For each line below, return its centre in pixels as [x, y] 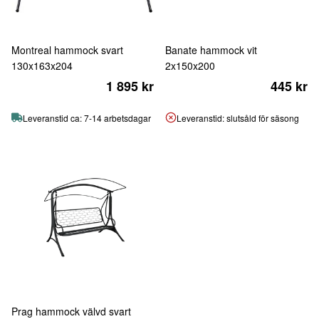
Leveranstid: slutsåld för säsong [238, 117]
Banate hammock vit [211, 50]
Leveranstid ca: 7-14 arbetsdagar [87, 117]
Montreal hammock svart [67, 50]
